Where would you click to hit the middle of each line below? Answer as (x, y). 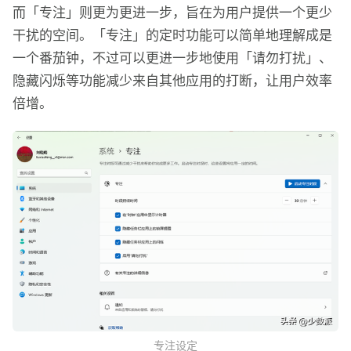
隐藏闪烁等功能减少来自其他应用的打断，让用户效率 (172, 81)
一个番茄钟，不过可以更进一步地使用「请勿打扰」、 (172, 58)
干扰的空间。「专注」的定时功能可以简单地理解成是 (172, 36)
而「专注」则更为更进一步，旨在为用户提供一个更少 (172, 13)
